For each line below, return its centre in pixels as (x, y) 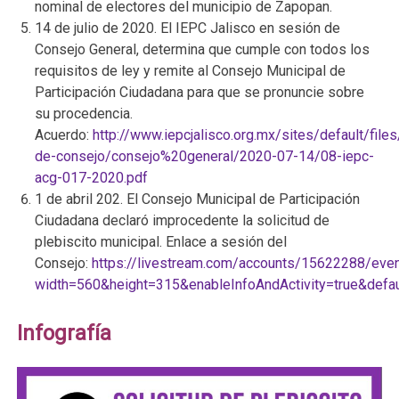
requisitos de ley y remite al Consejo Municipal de (191, 70)
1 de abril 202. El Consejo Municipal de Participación (198, 199)
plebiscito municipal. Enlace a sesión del (161, 241)
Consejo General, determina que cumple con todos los (203, 49)
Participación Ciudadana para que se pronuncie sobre (200, 92)
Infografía (65, 333)
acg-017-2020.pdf (92, 177)
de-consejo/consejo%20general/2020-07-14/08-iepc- (205, 156)
